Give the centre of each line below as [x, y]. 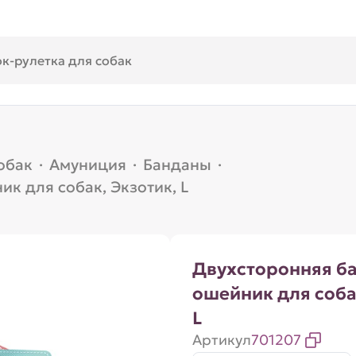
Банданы [177, 164]
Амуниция [87, 164]
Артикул [221, 340]
